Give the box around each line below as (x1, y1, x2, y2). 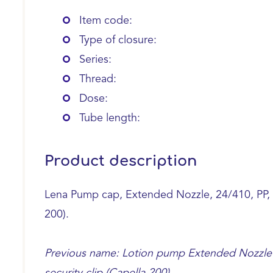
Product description (44, 153, 197, 169)
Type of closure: (79, 35, 157, 46)
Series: (79, 54, 112, 65)
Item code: (79, 15, 133, 26)
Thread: (79, 74, 117, 85)
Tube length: (79, 113, 141, 124)
